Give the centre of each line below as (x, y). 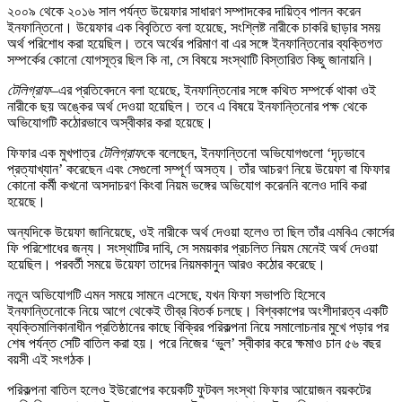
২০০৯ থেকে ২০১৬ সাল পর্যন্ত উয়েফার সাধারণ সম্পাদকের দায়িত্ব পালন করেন (184, 11)
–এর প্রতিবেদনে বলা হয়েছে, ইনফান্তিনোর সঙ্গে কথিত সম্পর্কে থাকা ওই (214, 90)
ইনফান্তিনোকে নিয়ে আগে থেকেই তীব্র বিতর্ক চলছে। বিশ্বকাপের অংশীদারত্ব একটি (197, 310)
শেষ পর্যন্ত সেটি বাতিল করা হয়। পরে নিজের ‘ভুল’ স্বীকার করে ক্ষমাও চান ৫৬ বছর (194, 343)
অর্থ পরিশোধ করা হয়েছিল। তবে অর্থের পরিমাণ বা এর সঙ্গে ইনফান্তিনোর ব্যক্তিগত (195, 43)
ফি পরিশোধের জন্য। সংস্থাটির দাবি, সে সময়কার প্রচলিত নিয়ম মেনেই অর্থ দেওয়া (192, 248)
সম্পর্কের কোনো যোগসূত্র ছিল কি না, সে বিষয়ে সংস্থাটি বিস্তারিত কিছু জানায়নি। (191, 59)
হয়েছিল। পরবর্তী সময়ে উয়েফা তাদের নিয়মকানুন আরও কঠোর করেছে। (166, 264)
